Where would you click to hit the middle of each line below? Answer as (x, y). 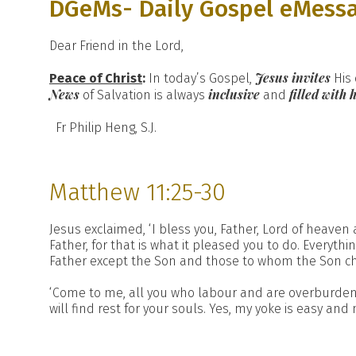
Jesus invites (293, 77)
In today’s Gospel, (200, 78)
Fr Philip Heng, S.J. (106, 128)
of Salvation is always (144, 95)
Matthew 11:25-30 (137, 192)
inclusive (236, 94)
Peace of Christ (96, 78)
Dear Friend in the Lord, (116, 46)
